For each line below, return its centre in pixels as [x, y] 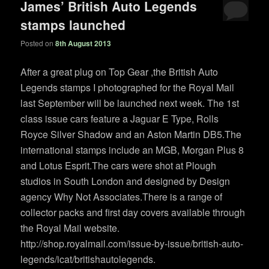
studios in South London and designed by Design [125, 181]
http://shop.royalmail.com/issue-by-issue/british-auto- [132, 244]
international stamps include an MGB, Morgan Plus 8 [132, 150]
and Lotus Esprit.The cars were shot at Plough [119, 166]
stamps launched [73, 24]
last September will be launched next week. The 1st [130, 103]
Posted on [38, 43]
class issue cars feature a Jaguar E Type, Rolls [120, 119]
